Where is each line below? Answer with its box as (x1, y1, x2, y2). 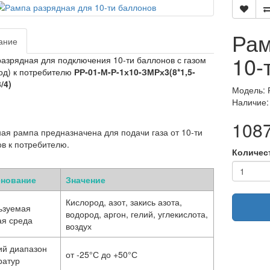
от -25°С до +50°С (65, 248, 137, 260)
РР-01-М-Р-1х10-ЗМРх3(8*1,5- (74, 65, 195, 78)
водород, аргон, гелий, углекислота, (65, 207, 208, 220)
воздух (65, 219, 92, 232)
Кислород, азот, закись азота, (65, 195, 182, 208)
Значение (65, 173, 105, 186)
